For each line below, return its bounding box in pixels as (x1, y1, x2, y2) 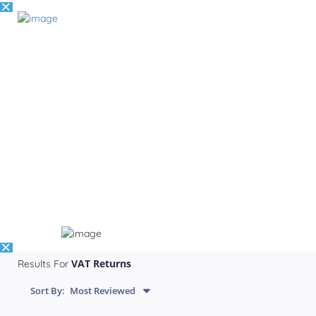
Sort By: (30, 284, 65, 298)
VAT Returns (71, 257, 131, 271)
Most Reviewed (68, 284, 135, 298)
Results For (18, 257, 71, 271)
